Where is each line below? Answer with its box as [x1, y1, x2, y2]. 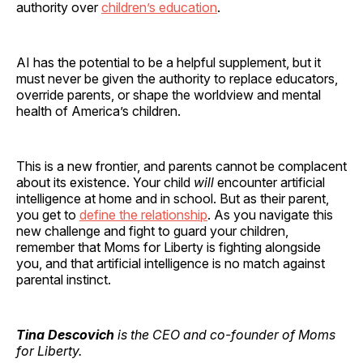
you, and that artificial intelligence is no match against [16, 254, 325, 271]
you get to [16, 206, 79, 223]
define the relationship [79, 206, 207, 223]
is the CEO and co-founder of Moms [114, 326, 335, 343]
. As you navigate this [207, 206, 333, 223]
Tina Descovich [16, 326, 114, 343]
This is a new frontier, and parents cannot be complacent [16, 157, 347, 174]
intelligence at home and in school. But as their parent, [16, 190, 329, 207]
